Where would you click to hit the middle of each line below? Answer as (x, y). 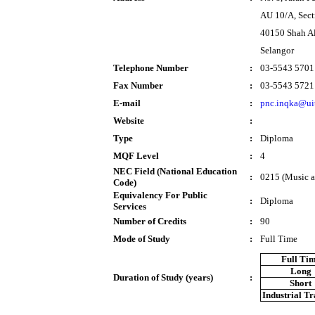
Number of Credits (150, 221)
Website (129, 121)
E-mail (127, 103)
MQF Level (136, 156)
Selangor (277, 50)
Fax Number (138, 85)
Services (130, 206)
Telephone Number (151, 68)
